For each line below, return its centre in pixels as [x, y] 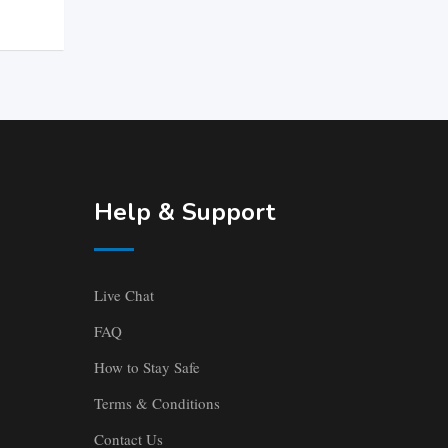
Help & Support [184, 212]
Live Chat [123, 295]
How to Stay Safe [146, 367]
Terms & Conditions [156, 403]
